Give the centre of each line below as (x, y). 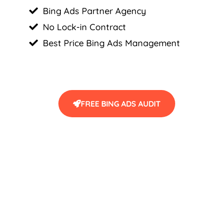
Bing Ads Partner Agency (94, 11)
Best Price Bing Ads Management (111, 43)
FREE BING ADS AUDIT (121, 103)
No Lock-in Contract (84, 27)
